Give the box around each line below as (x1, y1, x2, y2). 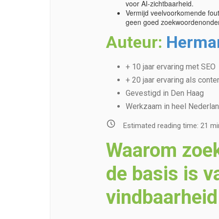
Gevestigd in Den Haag (125, 88, 204, 98)
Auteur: (106, 32, 166, 52)
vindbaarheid (106, 186, 218, 209)
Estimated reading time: (123, 121, 200, 130)
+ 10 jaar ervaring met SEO (125, 62, 216, 71)
